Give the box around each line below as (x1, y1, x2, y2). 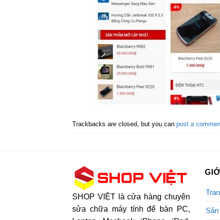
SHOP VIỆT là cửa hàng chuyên (72, 192, 190, 201)
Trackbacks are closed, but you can (72, 120, 176, 128)
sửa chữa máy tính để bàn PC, (72, 205, 190, 214)
